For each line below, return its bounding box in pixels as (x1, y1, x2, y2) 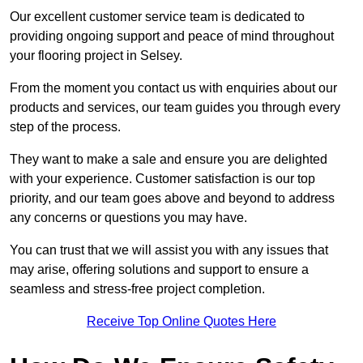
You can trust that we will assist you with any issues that (10, 243, 328, 258)
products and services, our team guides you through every (10, 100, 340, 115)
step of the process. (10, 120, 124, 135)
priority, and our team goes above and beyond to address (10, 191, 335, 206)
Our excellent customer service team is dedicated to (10, 10, 305, 24)
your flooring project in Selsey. (10, 49, 182, 63)
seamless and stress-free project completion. (10, 282, 265, 297)
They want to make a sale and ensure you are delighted (10, 152, 327, 167)
